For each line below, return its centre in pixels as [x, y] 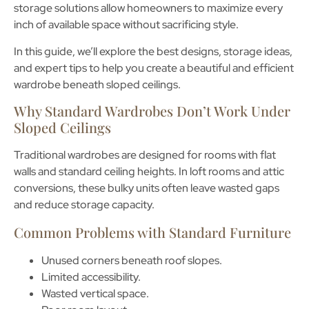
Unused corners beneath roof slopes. [132, 260]
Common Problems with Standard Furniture [152, 232]
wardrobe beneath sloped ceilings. [97, 84]
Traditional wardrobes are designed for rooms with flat [145, 155]
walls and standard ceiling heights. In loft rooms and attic [149, 172]
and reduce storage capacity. [84, 205]
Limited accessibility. [91, 277]
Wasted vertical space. [95, 293]
